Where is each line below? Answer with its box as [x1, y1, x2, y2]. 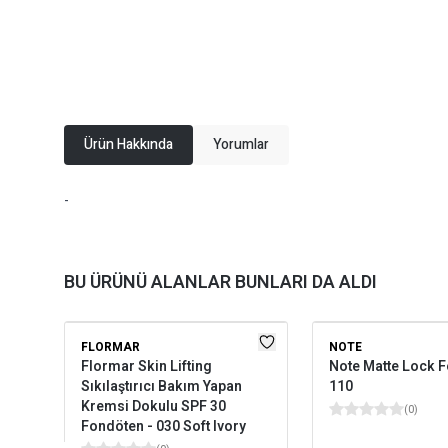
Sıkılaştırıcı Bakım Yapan [81, 376, 242, 397]
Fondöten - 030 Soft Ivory [81, 416, 246, 437]
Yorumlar [213, 134, 269, 155]
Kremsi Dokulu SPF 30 [81, 396, 226, 417]
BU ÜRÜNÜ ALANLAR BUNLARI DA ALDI [64, 269, 377, 296]
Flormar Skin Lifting [81, 356, 212, 377]
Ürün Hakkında [84, 134, 173, 155]
